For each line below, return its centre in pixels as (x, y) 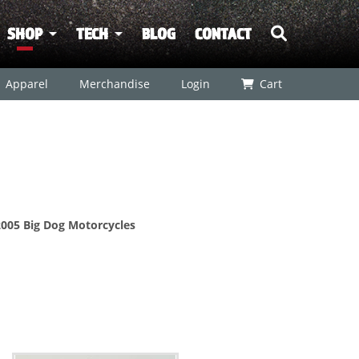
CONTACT (223, 34)
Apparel (26, 84)
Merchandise (114, 84)
